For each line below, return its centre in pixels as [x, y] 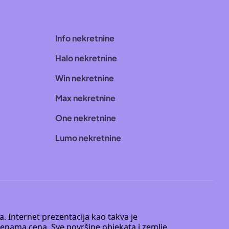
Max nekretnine [86, 98]
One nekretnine [86, 118]
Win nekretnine [85, 78]
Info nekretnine [85, 38]
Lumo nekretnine [88, 138]
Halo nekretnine [86, 58]
